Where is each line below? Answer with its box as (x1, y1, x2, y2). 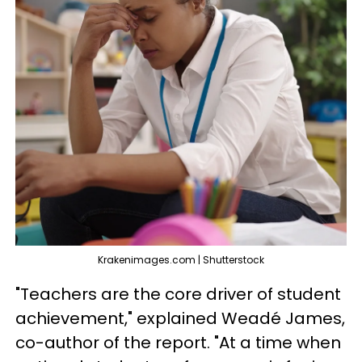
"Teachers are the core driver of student (15, 283, 341, 305)
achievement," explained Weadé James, (15, 307, 345, 330)
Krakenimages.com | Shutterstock (98, 253, 264, 267)
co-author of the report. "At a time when (15, 331, 341, 354)
